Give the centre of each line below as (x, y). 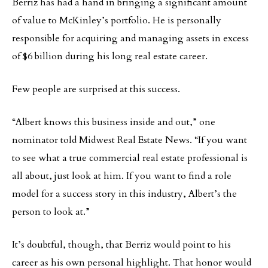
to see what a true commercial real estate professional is (130, 158)
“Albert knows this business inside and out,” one (114, 122)
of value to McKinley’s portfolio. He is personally (117, 20)
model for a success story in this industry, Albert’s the (124, 194)
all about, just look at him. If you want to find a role (122, 176)
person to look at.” (51, 212)
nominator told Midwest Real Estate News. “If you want (130, 140)
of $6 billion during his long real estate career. (110, 56)
